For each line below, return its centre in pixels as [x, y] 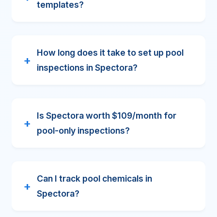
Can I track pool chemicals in [94, 178]
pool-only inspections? [83, 131]
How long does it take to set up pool [110, 53]
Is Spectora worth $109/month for [107, 116]
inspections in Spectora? [87, 68]
